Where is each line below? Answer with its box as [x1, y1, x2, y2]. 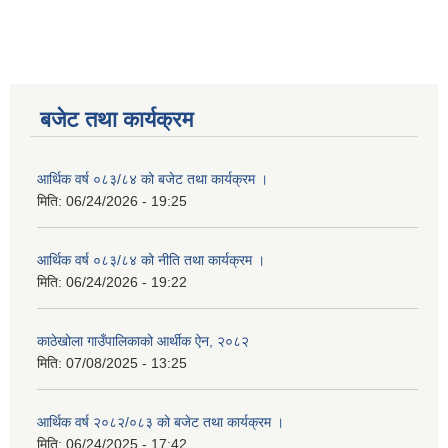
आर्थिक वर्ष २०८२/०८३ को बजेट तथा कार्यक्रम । [37, 414, 284, 431]
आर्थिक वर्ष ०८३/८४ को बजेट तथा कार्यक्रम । [37, 171, 268, 188]
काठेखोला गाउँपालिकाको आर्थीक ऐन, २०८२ [37, 333, 249, 350]
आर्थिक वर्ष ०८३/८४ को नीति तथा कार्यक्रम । [37, 252, 265, 269]
